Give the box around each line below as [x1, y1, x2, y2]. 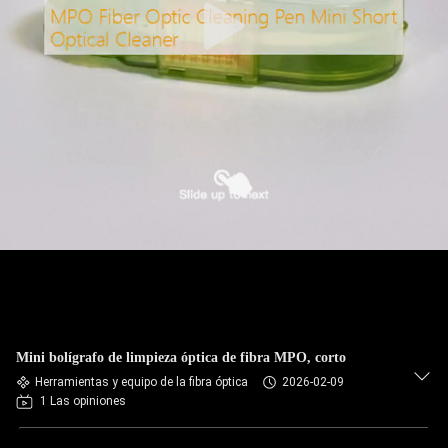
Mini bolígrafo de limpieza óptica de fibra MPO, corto [16, 350, 346, 365]
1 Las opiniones [40, 394, 126, 408]
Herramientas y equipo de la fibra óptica [35, 375, 248, 389]
